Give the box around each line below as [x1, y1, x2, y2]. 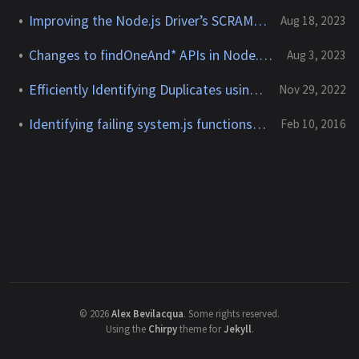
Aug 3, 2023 [287, 47, 346, 63]
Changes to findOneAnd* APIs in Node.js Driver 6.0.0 [258, 46, 272, 65]
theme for [176, 321, 224, 335]
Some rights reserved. [188, 306, 280, 320]
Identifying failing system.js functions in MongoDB [252, 115, 266, 134]
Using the [105, 321, 148, 335]
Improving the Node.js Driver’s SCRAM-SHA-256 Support [252, 11, 267, 30]
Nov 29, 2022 [279, 82, 346, 98]
